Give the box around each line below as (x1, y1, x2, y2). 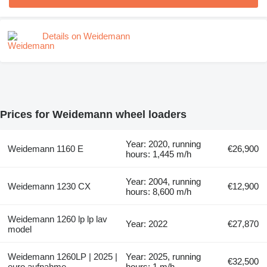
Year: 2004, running (126, 176, 201, 187)
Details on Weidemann (42, 31, 130, 41)
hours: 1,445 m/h (126, 149, 192, 160)
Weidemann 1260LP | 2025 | (7, 252, 117, 262)
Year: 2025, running (126, 252, 201, 262)
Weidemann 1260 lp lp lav (7, 214, 107, 225)
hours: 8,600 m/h (126, 187, 192, 197)
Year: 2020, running (126, 139, 201, 150)
